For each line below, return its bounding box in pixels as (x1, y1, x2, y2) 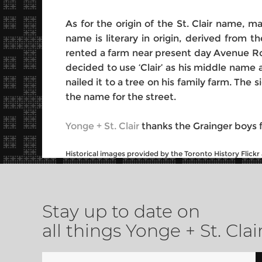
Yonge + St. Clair (65, 120, 139, 132)
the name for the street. (65, 91, 176, 102)
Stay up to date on (42, 201, 200, 222)
